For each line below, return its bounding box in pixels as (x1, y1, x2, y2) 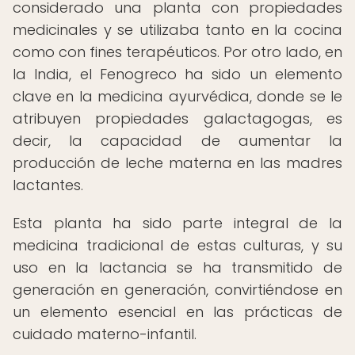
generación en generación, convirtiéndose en (13, 280, 342, 300)
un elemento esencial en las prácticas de (13, 302, 342, 322)
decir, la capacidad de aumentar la (13, 131, 342, 151)
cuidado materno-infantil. (13, 324, 197, 344)
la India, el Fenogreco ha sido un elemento (13, 64, 342, 84)
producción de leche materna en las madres (13, 153, 342, 173)
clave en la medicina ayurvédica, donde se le (13, 86, 342, 106)
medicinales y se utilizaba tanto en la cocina (13, 20, 342, 40)
